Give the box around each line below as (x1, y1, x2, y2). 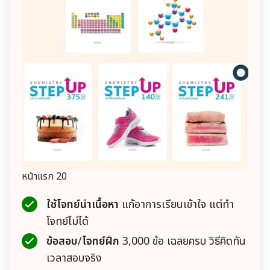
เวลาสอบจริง (46, 250, 102, 266)
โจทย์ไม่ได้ (46, 213, 89, 230)
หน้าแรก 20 (22, 169, 67, 184)
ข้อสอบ (46, 233, 78, 250)
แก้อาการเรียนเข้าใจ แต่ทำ (122, 196, 234, 213)
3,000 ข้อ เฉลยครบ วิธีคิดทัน (119, 233, 246, 250)
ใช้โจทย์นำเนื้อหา (46, 196, 122, 213)
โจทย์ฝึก (82, 233, 119, 250)
